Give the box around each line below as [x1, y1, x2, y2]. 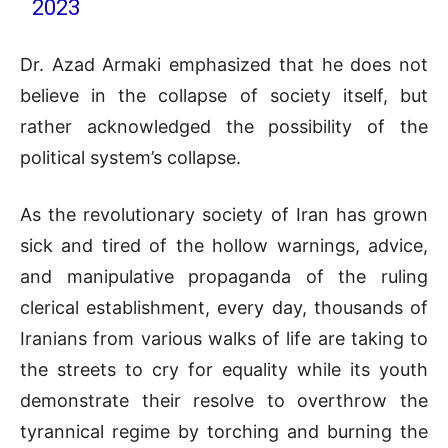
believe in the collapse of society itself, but [20, 84, 428, 106]
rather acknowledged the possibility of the [20, 115, 428, 137]
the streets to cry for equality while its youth [20, 358, 428, 380]
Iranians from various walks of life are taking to [20, 327, 428, 349]
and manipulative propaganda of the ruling [20, 265, 428, 287]
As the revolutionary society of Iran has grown [20, 203, 428, 225]
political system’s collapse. [20, 146, 241, 168]
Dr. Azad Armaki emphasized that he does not [20, 53, 428, 75]
